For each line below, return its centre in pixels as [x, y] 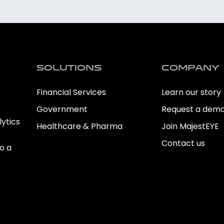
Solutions [69, 68]
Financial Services [71, 92]
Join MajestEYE [190, 126]
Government [62, 109]
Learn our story [191, 92]
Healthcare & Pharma [79, 126]
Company [190, 68]
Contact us [183, 143]
